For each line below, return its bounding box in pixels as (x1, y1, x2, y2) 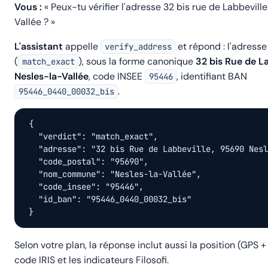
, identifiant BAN (176, 70, 248, 83)
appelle (63, 40, 100, 53)
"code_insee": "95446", (29, 181, 144, 192)
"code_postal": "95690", (29, 156, 148, 167)
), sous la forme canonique (78, 55, 196, 68)
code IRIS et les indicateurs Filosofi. (14, 254, 169, 266)
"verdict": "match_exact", (29, 131, 158, 142)
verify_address (104, 41, 172, 52)
